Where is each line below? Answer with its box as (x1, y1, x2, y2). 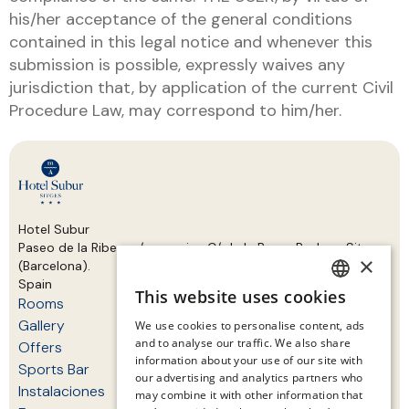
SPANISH (333, 295, 374, 309)
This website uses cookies (135, 286, 346, 308)
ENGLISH (333, 326, 374, 340)
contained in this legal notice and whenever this (9, 31, 372, 53)
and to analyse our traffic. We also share (135, 335, 351, 351)
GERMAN (333, 388, 375, 402)
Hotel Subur (18, 221, 89, 237)
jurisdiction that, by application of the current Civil (9, 77, 393, 99)
